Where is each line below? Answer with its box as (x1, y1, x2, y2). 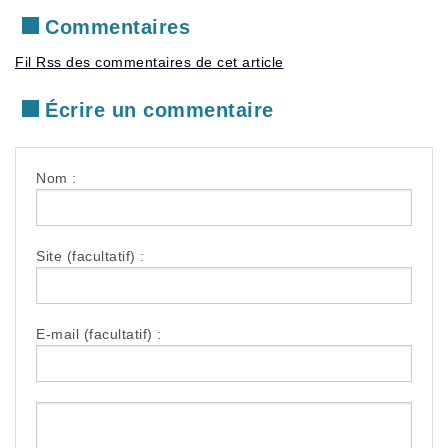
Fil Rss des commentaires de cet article (15, 53, 284, 70)
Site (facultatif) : (36, 247, 145, 264)
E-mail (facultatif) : (36, 325, 162, 342)
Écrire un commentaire (45, 98, 274, 121)
